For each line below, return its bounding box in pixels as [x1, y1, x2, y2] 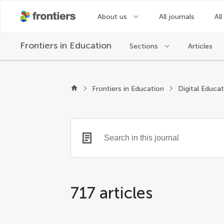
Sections [129, 41, 160, 50]
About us [97, 12, 129, 21]
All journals [159, 12, 195, 21]
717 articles [70, 183, 153, 202]
